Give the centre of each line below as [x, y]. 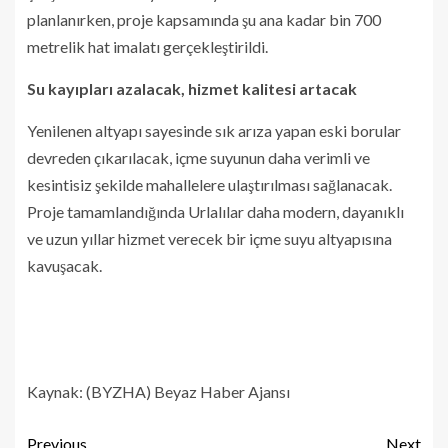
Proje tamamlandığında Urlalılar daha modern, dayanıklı [215, 211]
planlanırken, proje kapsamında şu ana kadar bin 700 [204, 19]
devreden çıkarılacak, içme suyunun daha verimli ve [198, 157]
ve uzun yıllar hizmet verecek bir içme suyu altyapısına [209, 238]
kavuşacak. [64, 265]
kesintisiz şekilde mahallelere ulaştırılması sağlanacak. [209, 184]
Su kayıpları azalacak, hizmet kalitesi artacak [192, 88]
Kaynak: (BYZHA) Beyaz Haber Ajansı [158, 391]
